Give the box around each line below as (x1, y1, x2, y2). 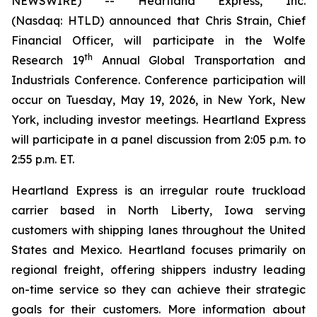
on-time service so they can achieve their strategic (11, 282, 306, 296)
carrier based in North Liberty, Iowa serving (11, 203, 306, 217)
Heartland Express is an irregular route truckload (11, 183, 306, 197)
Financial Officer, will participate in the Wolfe (11, 33, 306, 47)
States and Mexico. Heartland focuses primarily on (11, 243, 306, 257)
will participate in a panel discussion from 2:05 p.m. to (11, 132, 306, 146)
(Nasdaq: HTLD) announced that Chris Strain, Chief (11, 13, 306, 28)
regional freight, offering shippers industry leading (11, 263, 306, 277)
